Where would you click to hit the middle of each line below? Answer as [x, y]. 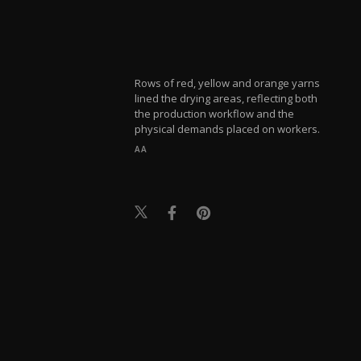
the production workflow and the [215, 113]
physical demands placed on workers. [228, 129]
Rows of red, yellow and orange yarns [228, 83]
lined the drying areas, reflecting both [226, 98]
